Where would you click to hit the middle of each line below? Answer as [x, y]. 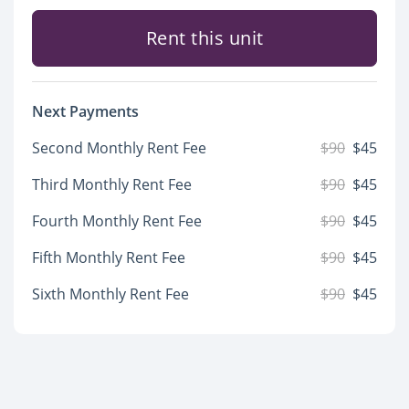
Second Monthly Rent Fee [119, 148]
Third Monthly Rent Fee [112, 184]
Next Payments [85, 111]
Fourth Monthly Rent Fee [117, 221]
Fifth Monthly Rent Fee [109, 257]
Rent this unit [204, 38]
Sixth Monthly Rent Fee [110, 294]
